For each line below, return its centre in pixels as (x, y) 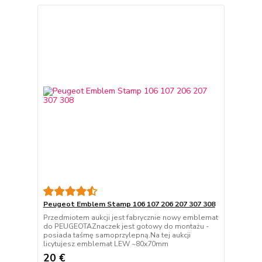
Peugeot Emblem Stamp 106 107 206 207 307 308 (129, 204)
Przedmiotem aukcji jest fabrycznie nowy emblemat (130, 218)
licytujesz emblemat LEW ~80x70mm (106, 244)
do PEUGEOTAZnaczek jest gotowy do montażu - (126, 227)
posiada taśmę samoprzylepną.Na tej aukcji (117, 235)
